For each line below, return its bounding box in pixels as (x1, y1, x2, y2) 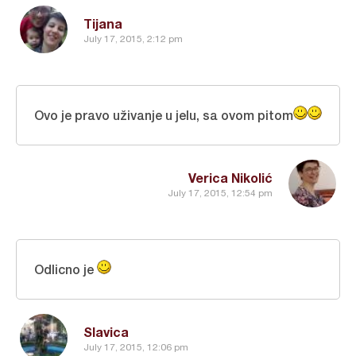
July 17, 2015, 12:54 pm (168, 188, 273, 199)
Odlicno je (34, 261, 97, 277)
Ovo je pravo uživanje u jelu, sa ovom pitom (34, 106, 293, 122)
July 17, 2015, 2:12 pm (83, 33, 183, 45)
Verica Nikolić (188, 169, 273, 185)
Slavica (83, 323, 129, 339)
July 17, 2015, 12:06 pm (83, 342, 188, 354)
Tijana (83, 15, 122, 31)
